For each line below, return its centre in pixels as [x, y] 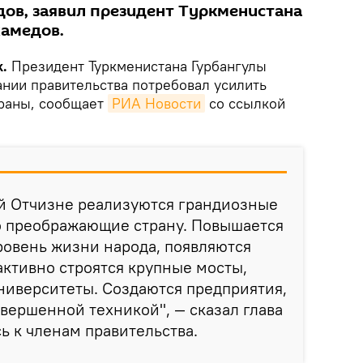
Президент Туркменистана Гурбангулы [139, 66]
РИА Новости [156, 104]
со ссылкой [245, 104]
